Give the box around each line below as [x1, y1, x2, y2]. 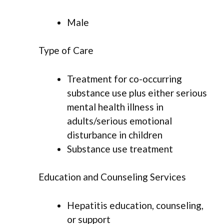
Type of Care [38, 44, 93, 56]
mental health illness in [67, 100, 163, 112]
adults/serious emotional [67, 114, 172, 126]
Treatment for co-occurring [67, 72, 182, 84]
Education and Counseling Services [38, 171, 186, 183]
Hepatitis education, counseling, [67, 199, 203, 211]
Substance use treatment [67, 142, 173, 154]
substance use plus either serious [67, 86, 207, 98]
